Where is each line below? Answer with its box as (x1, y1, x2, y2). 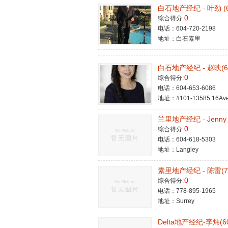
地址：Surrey (158, 197, 194, 205)
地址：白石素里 (158, 35, 201, 42)
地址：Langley (158, 146, 198, 153)
